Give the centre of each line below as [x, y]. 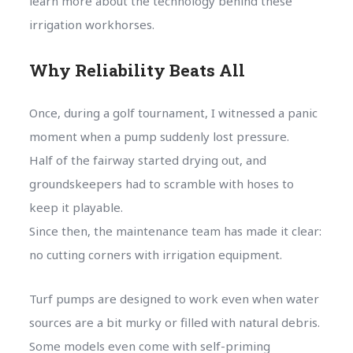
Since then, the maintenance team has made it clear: [175, 230]
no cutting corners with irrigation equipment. [155, 254]
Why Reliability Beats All [137, 70]
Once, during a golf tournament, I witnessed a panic [173, 112]
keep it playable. [76, 207]
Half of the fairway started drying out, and [147, 160]
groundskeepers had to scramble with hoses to [161, 183]
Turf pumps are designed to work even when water [174, 298]
